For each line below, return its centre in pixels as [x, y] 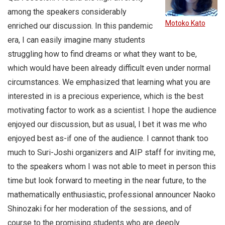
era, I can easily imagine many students [76, 40]
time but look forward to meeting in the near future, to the [107, 181]
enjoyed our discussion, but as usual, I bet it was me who [107, 125]
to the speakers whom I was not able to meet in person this [112, 167]
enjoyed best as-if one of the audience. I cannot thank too [108, 139]
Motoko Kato [185, 23]
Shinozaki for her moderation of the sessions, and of [100, 209]
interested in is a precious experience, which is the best [105, 96]
